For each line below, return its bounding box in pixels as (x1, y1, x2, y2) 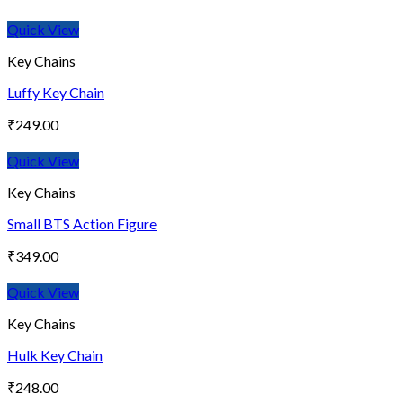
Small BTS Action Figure (7, 215, 157, 233)
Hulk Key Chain (7, 346, 103, 364)
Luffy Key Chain (7, 84, 104, 102)
